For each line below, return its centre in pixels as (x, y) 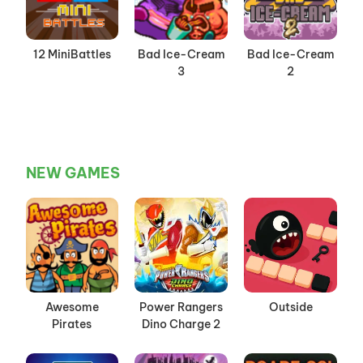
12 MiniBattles (72, 55)
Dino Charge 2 (181, 325)
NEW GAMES (73, 173)
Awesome (72, 307)
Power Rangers (181, 307)
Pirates (72, 325)
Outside (290, 307)
